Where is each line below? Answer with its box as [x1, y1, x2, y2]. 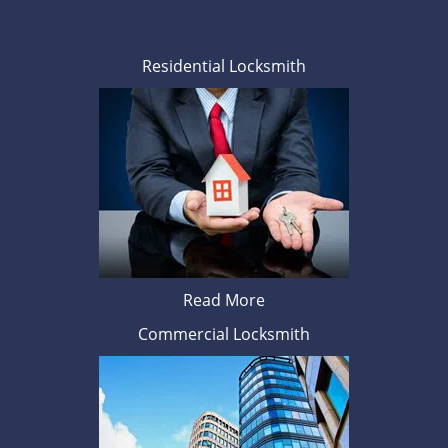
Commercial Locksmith [138, 323, 310, 345]
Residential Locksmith [142, 55, 306, 77]
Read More [183, 289, 265, 311]
